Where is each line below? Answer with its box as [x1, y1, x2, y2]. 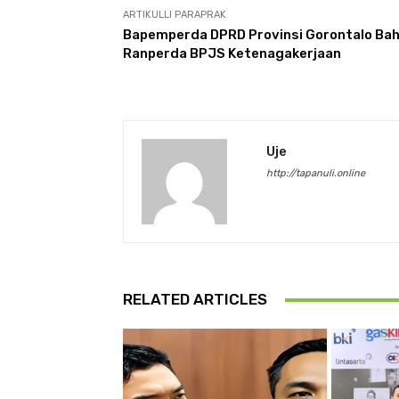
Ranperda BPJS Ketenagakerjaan [123, 45, 341, 62]
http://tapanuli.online [266, 167, 365, 180]
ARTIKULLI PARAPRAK [123, 9, 226, 21]
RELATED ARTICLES [123, 290, 267, 309]
